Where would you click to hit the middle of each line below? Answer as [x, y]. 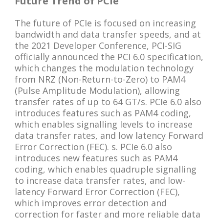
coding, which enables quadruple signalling [106, 169]
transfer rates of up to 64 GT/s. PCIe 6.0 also [108, 101]
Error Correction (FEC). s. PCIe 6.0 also [93, 146]
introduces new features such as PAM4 [96, 158]
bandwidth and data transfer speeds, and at [108, 34]
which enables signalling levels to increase [104, 124]
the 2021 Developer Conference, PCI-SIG [98, 45]
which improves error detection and [91, 203]
